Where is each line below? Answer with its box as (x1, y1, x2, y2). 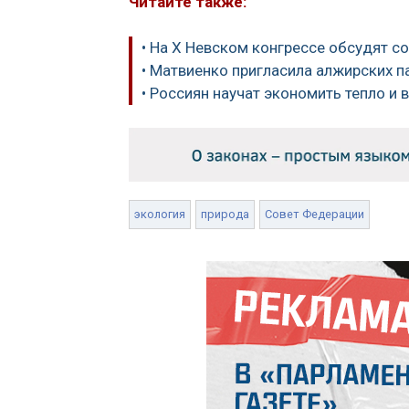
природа (201, 206, 249, 221)
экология (134, 206, 185, 221)
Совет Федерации (265, 206, 364, 221)
